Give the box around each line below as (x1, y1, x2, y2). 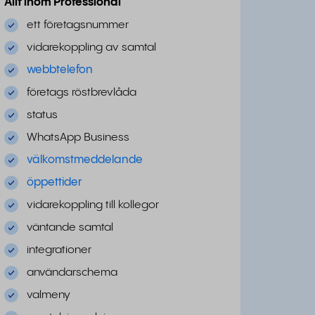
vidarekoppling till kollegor (27, 199, 159, 211)
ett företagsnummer (27, 19, 129, 31)
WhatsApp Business (27, 131, 129, 143)
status (27, 109, 58, 121)
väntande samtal (27, 221, 113, 233)
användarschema (27, 266, 117, 278)
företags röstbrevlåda (27, 86, 136, 98)
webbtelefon (27, 64, 93, 76)
